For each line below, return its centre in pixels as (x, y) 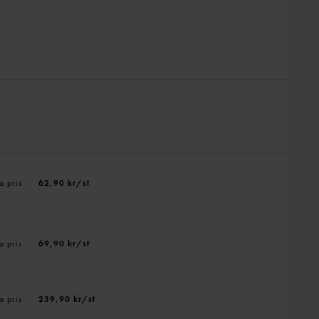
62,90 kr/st (64, 183)
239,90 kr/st (67, 299)
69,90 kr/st (64, 243)
